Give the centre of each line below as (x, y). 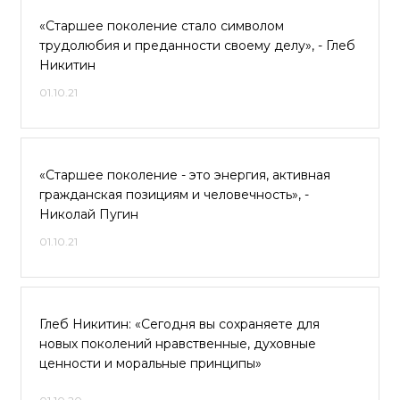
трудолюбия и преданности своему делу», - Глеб (197, 46)
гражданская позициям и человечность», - (174, 195)
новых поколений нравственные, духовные (178, 344)
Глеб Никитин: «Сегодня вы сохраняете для (179, 324)
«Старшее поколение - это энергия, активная (185, 175)
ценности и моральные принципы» (150, 363)
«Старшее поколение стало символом (162, 26)
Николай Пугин (89, 214)
